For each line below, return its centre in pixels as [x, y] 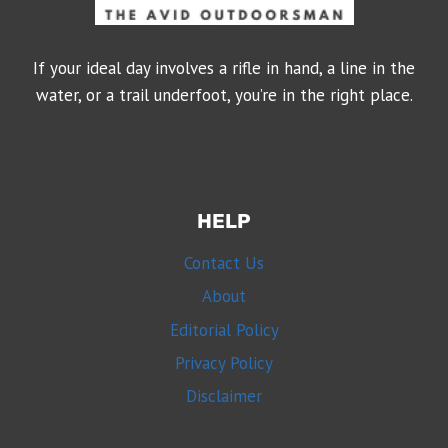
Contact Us [224, 262]
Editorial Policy [224, 329]
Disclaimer [224, 396]
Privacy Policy [224, 363]
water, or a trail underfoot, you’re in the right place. [224, 95]
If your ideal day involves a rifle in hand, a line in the [224, 68]
